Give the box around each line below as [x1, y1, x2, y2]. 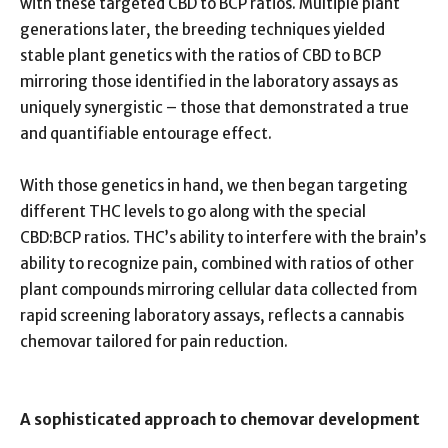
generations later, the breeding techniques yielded [20, 19, 385, 39]
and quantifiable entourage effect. [20, 123, 278, 143]
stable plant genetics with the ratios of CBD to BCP [20, 45, 381, 65]
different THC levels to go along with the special [20, 201, 366, 221]
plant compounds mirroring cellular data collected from [20, 279, 417, 299]
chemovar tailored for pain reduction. [20, 331, 288, 351]
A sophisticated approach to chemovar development [20, 409, 420, 429]
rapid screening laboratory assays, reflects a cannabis [20, 305, 404, 325]
